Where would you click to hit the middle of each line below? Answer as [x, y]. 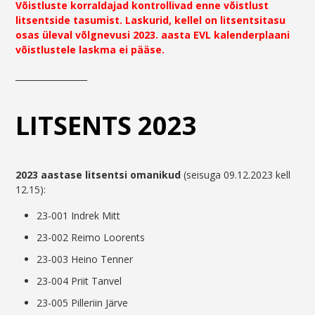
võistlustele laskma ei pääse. [90, 50]
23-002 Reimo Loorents [91, 238]
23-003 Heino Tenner [85, 259]
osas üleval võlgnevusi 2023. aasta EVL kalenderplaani [153, 35]
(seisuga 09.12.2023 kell [236, 175]
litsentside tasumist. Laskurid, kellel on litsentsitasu [151, 20]
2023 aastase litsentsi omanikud [98, 175]
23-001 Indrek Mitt [79, 216]
